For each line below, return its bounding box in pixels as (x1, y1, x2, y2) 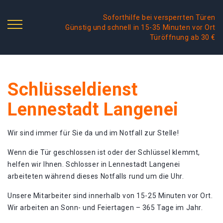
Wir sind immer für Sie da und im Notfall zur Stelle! (7, 129, 179, 137)
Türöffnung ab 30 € (149, 33, 216, 41)
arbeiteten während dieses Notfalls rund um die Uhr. (7, 172, 184, 180)
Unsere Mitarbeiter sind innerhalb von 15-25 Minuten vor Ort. (7, 192, 213, 200)
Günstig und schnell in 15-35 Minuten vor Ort (65, 23, 216, 31)
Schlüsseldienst (7, 79, 138, 100)
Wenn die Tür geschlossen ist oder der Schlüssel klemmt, (7, 148, 200, 156)
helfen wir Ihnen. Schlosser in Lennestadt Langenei (7, 160, 180, 168)
